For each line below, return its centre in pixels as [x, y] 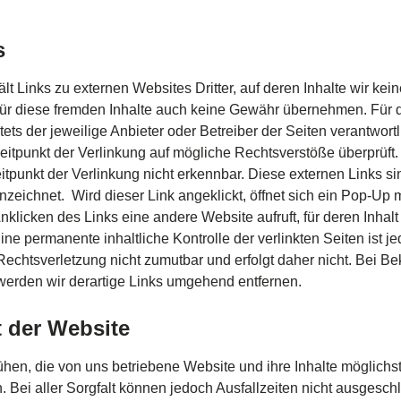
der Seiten [294, 131]
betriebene [146, 367]
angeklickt [210, 196]
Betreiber [229, 131]
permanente [62, 239]
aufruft [277, 217]
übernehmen [323, 110]
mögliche [202, 153]
